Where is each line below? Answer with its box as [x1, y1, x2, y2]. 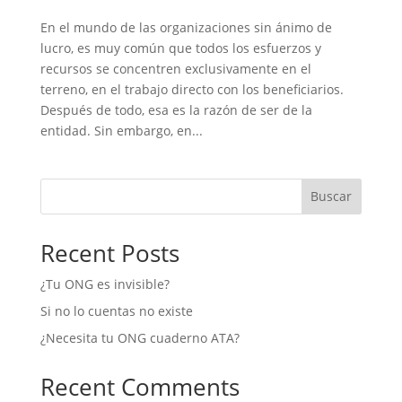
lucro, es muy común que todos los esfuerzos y [39, 39, 321, 57]
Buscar [310, 188, 353, 205]
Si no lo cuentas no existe [39, 301, 193, 319]
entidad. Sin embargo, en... [39, 121, 203, 139]
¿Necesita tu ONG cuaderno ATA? [39, 328, 240, 346]
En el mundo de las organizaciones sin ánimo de [39, 18, 332, 36]
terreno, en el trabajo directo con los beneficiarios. [39, 80, 344, 98]
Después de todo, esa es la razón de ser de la [39, 100, 312, 118]
